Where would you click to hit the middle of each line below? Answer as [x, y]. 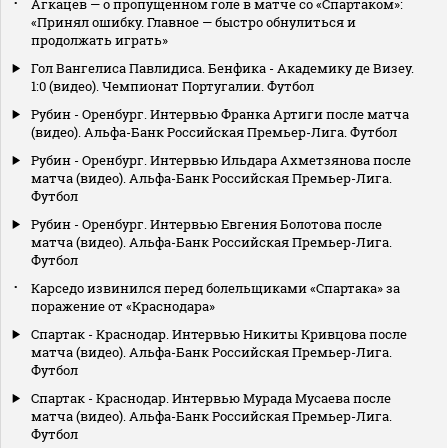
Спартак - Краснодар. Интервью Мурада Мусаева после [211, 397]
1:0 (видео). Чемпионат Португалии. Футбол [172, 85]
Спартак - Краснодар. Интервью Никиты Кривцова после [219, 333]
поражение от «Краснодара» [123, 305]
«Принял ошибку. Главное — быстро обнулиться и [193, 21]
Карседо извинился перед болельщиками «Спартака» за [215, 287]
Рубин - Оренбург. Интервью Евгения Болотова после [206, 223]
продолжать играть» [99, 39]
